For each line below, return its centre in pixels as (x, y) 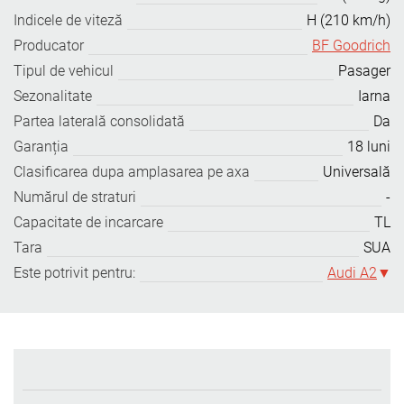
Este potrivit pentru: (74, 273)
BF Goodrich (351, 46)
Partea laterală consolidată (99, 121)
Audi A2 (352, 273)
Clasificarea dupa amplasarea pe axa (132, 172)
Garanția (41, 147)
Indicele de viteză (68, 20)
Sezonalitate (53, 96)
